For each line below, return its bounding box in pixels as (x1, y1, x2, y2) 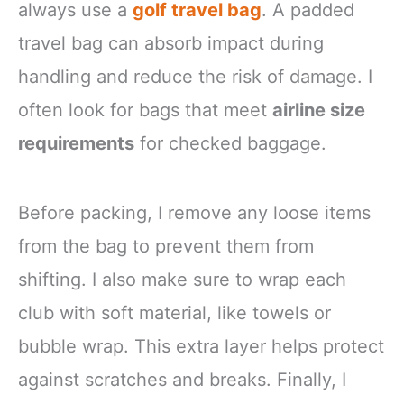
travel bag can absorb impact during (18, 32, 324, 54)
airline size (272, 98, 365, 121)
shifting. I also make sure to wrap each (18, 268, 346, 290)
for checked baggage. (134, 132, 326, 154)
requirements (18, 132, 134, 154)
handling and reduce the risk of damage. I (18, 65, 372, 87)
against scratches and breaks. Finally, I (18, 368, 346, 390)
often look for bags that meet (18, 98, 272, 121)
